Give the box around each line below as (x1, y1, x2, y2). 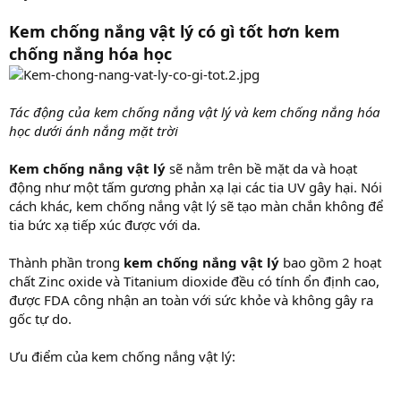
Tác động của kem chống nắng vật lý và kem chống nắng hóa (9, 102, 380, 121)
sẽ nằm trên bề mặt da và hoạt (166, 158, 357, 177)
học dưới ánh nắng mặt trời (9, 121, 178, 140)
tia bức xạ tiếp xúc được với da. (9, 215, 200, 234)
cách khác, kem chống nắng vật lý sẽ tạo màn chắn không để (9, 196, 383, 215)
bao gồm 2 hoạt (279, 252, 381, 271)
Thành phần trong (9, 252, 124, 271)
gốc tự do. (9, 309, 72, 328)
